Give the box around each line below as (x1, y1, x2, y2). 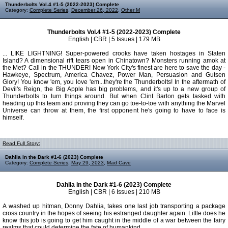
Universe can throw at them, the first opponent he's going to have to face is (3, 107, 225, 114)
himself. (3, 114, 24, 121)
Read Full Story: (3, 140, 40, 146)
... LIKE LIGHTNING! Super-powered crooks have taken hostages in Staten (3, 50, 225, 57)
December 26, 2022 (71, 7, 118, 13)
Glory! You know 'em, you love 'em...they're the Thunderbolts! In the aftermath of (3, 78, 225, 85)
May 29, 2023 (71, 160, 104, 165)
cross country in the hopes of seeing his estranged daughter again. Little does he (3, 210, 225, 217)
